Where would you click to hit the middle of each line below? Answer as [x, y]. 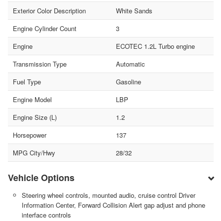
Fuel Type [27, 81]
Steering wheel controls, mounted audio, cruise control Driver [108, 195]
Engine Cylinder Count [45, 28]
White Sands [134, 10]
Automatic [130, 64]
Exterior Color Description [49, 10]
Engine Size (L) [35, 117]
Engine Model [32, 99]
